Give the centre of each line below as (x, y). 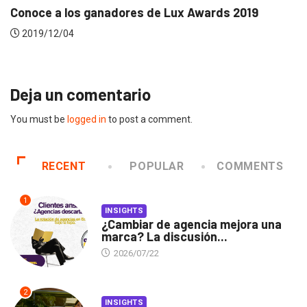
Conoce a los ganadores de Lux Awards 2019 (134, 13)
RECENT (64, 167)
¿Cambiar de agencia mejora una (191, 224)
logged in (87, 120)
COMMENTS (250, 167)
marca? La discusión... (164, 237)
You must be (39, 120)
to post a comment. (149, 120)
